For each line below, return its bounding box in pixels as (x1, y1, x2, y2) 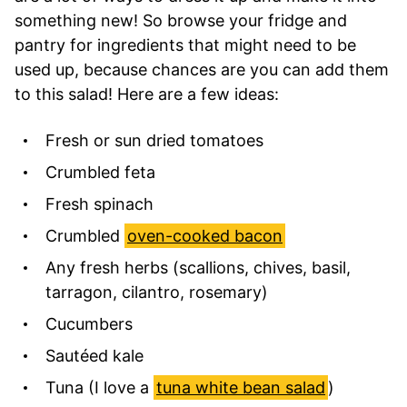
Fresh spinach (45, 194, 154, 213)
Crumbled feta (45, 162, 155, 182)
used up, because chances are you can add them (15, 59, 389, 79)
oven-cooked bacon (127, 225, 283, 245)
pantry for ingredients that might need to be (15, 35, 356, 55)
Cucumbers (45, 313, 133, 333)
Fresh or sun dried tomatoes (45, 130, 263, 150)
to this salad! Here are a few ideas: (15, 84, 279, 104)
